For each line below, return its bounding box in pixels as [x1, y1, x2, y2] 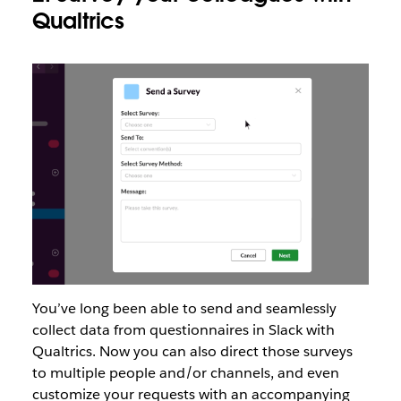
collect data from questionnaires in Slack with [31, 320, 335, 339]
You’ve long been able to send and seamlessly [31, 298, 337, 318]
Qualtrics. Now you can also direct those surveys [31, 341, 353, 361]
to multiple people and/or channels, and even [31, 363, 339, 382]
